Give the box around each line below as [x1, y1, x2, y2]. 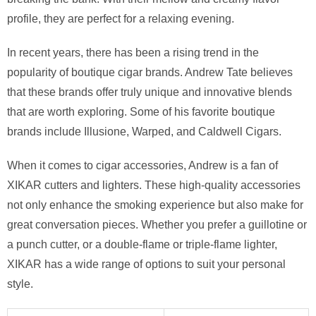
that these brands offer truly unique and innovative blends [7, 85, 292, 98]
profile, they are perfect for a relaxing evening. [7, 12, 234, 25]
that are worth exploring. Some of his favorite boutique [7, 105, 275, 118]
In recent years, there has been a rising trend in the [7, 46, 259, 59]
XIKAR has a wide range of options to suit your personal [7, 257, 286, 270]
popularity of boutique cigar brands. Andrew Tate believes [7, 66, 293, 78]
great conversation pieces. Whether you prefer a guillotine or [7, 218, 307, 231]
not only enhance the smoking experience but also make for [7, 198, 303, 211]
